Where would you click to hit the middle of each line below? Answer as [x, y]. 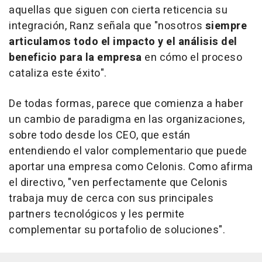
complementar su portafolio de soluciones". [117, 230]
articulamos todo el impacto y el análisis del [123, 42]
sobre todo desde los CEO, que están [100, 136]
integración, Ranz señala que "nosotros [107, 26]
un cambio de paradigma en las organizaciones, [127, 120]
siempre [226, 26]
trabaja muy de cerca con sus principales [111, 199]
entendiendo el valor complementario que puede [128, 151]
